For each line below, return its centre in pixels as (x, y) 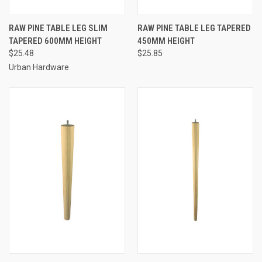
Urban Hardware (39, 67)
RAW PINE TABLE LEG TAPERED (194, 28)
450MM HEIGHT (166, 41)
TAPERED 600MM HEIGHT (55, 41)
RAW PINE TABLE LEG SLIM (58, 28)
